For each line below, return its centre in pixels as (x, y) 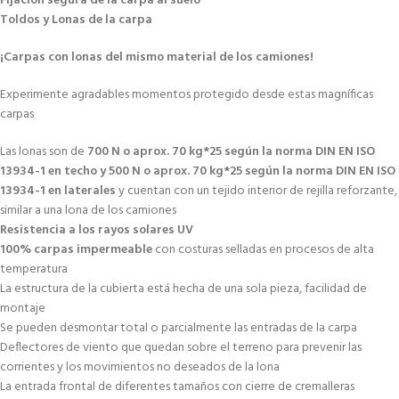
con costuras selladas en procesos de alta (265, 249)
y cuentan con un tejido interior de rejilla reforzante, (256, 191)
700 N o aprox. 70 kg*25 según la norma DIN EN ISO (231, 151)
